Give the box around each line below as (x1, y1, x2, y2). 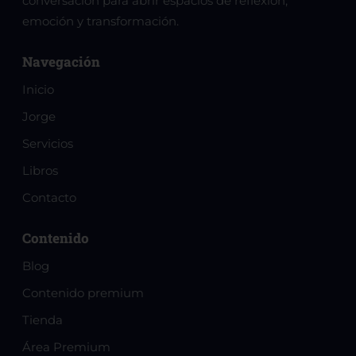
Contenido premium (22, 284, 144, 300)
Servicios (22, 135, 73, 151)
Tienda (22, 311, 63, 327)
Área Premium (22, 339, 110, 354)
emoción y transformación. (22, 13, 179, 29)
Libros (22, 162, 58, 178)
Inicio (22, 81, 54, 97)
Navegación (22, 52, 100, 71)
